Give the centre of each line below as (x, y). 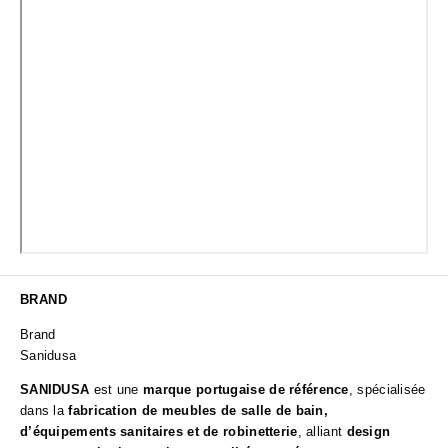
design (368, 432)
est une (116, 390)
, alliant (322, 432)
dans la (44, 411)
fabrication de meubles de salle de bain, (198, 411)
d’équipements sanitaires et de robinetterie (159, 432)
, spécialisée (387, 390)
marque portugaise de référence (245, 390)
